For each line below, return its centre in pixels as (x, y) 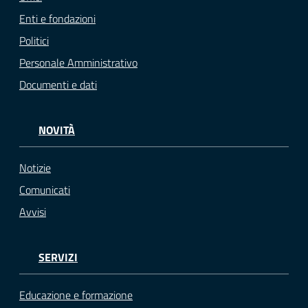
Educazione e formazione (76, 295)
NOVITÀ (57, 130)
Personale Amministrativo (78, 62)
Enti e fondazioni (57, 18)
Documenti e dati (58, 84)
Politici (34, 40)
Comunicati (45, 190)
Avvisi (33, 212)
